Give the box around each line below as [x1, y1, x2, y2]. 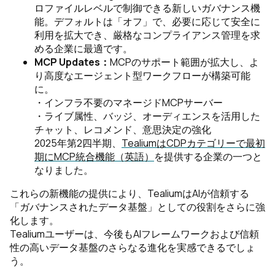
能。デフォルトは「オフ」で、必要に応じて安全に [34, 15, 260, 28]
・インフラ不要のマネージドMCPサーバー [34, 96, 223, 109]
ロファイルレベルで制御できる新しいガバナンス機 [34, 1, 260, 15]
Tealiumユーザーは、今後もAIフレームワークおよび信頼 [10, 227, 259, 241]
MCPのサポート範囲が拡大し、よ [110, 55, 259, 69]
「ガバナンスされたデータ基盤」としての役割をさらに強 [10, 200, 265, 214]
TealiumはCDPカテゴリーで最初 [122, 136, 265, 150]
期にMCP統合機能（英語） [34, 150, 154, 163]
